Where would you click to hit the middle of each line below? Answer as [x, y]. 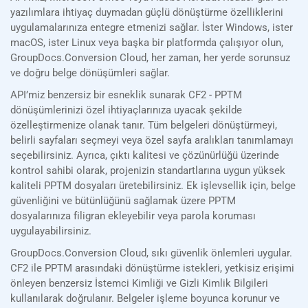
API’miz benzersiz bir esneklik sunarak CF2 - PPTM [126, 95]
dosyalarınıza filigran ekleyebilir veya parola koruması [133, 216]
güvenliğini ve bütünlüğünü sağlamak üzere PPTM [123, 201]
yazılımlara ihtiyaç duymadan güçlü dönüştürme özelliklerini [147, 13]
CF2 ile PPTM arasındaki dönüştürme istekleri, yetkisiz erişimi [152, 268]
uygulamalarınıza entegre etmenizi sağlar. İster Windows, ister [152, 28]
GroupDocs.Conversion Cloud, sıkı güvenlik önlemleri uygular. [151, 253]
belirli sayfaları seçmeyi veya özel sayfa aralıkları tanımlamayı [152, 141]
